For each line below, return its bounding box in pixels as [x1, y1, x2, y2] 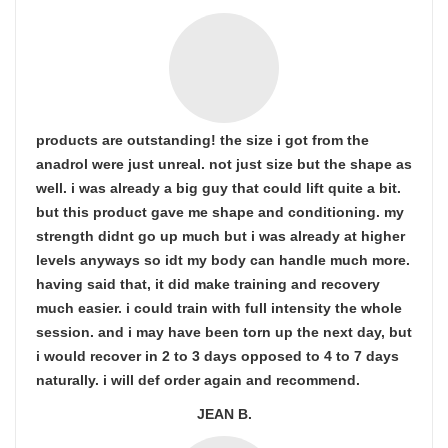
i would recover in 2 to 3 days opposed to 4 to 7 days [36, 348, 399, 364]
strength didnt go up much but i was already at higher [36, 228, 405, 244]
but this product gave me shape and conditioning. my [36, 204, 404, 220]
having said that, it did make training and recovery [36, 276, 380, 292]
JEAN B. [196, 406, 252, 422]
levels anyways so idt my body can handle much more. [36, 252, 410, 268]
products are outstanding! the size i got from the [36, 132, 369, 148]
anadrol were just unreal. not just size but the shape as [36, 156, 412, 172]
